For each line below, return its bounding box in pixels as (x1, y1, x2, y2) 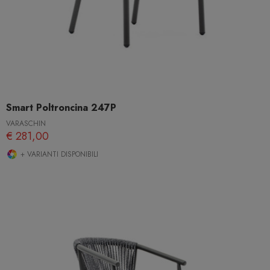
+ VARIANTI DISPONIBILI (18, 148, 98, 160)
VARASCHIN (6, 118, 46, 129)
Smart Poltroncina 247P (6, 100, 116, 115)
